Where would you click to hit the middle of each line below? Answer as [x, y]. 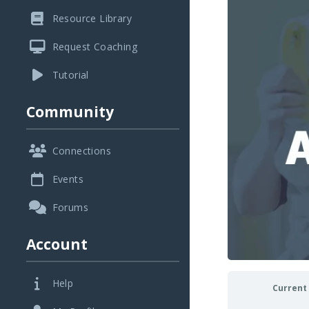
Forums [70, 207]
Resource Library [92, 18]
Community [70, 111]
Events [68, 179]
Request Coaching [94, 46]
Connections [81, 150]
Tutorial [70, 74]
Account [57, 244]
